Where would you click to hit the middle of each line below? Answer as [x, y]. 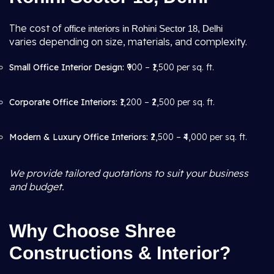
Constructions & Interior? [120, 253]
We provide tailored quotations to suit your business [129, 173]
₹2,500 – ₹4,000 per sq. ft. [198, 137]
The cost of [37, 28]
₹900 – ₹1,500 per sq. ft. [169, 67]
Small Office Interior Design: [67, 67]
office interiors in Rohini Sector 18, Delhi [143, 28]
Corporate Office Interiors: [63, 102]
